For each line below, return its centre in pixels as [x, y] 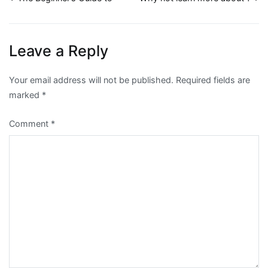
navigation [56, 26]
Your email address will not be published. [91, 80]
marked [25, 95]
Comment [30, 123]
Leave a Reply [59, 51]
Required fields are [213, 80]
